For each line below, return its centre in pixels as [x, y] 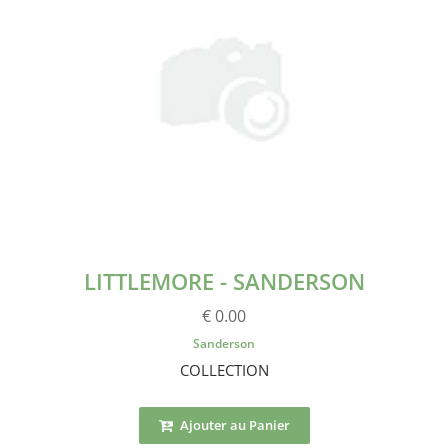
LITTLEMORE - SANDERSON [224, 280]
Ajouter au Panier [233, 424]
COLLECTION [224, 369]
